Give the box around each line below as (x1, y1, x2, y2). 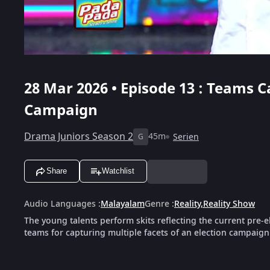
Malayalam (101, 197, 145, 210)
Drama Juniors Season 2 (24, 129, 133, 144)
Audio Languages (24, 197, 96, 210)
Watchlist (102, 166, 134, 176)
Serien (173, 130, 199, 143)
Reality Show (203, 197, 255, 210)
